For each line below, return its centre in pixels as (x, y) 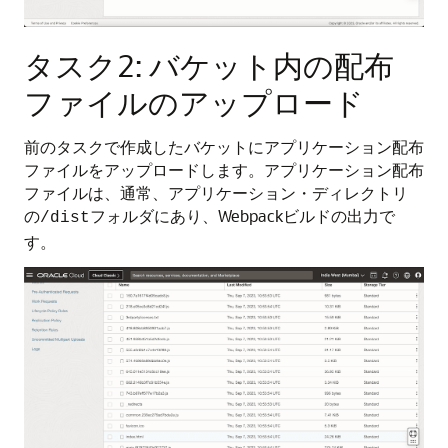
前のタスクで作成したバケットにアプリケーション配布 (224, 147)
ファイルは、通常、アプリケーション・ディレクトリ (216, 193)
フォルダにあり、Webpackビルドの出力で (242, 216)
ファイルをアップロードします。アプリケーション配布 (224, 170)
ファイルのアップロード (194, 102)
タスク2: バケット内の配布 (209, 65)
